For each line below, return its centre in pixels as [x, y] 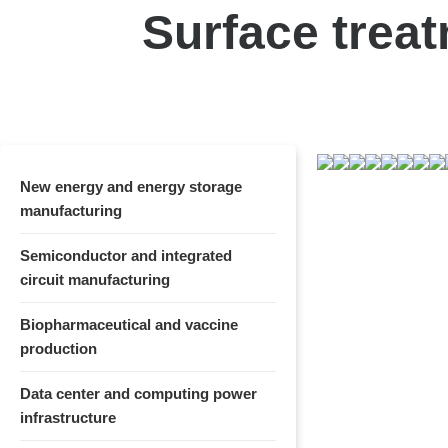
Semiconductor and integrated [126, 256]
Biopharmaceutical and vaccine [129, 325]
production [58, 349]
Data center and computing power [138, 394]
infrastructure [68, 418]
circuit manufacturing [95, 280]
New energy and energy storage [131, 187]
